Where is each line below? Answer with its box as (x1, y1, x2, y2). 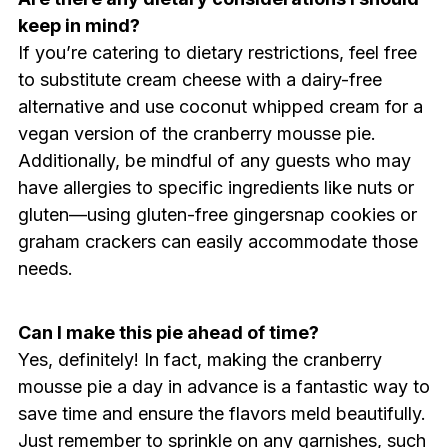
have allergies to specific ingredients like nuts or (17, 176, 414, 198)
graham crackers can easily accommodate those (17, 230, 418, 252)
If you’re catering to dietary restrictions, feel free (17, 41, 417, 63)
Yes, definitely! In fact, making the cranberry (17, 348, 382, 370)
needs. (17, 257, 73, 279)
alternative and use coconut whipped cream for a (17, 95, 423, 117)
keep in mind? (17, 14, 140, 36)
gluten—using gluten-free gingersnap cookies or (17, 203, 417, 225)
